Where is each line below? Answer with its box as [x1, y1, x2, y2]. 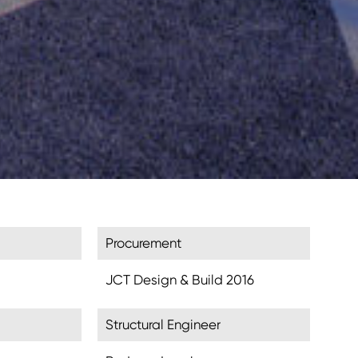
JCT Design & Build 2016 [105, 272, 254, 288]
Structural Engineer [105, 316, 221, 332]
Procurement [105, 235, 181, 251]
